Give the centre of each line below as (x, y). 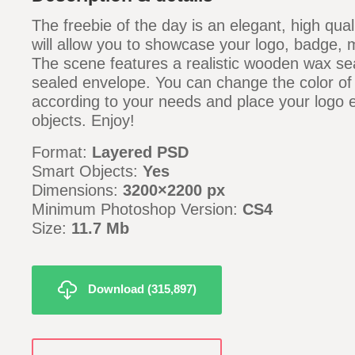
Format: (62, 152)
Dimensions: (77, 190)
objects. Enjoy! (83, 120)
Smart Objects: (87, 171)
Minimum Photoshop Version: (137, 209)
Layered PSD (140, 152)
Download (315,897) (142, 288)
